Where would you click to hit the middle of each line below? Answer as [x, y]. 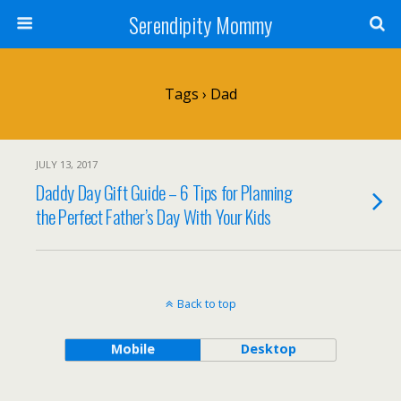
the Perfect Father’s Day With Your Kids [154, 216]
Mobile [132, 349]
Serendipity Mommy [200, 24]
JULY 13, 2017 [67, 164]
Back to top [206, 303]
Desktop [268, 349]
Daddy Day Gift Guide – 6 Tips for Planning [164, 192]
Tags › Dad [200, 94]
